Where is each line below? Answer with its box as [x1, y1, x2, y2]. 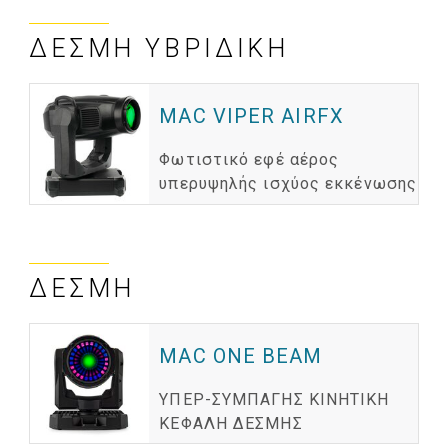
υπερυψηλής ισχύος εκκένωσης [159, 174, 418, 194]
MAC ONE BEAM [159, 343, 323, 368]
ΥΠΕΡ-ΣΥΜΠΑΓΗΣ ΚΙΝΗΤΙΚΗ [159, 389, 390, 409]
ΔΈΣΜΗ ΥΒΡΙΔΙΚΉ [29, 34, 290, 64]
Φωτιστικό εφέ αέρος [159, 150, 340, 170]
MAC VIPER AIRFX [159, 104, 344, 129]
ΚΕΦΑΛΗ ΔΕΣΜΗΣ [159, 413, 303, 433]
